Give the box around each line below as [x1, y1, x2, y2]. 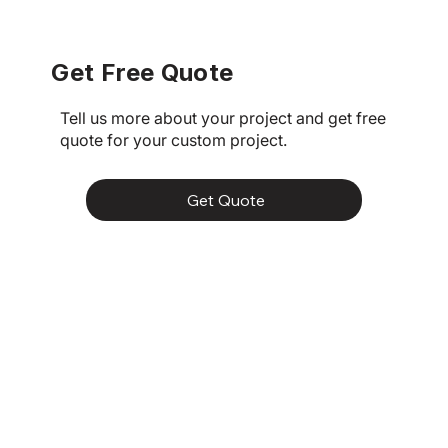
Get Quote [186, 189, 265, 210]
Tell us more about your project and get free [60, 107, 387, 128]
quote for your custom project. [60, 129, 288, 150]
